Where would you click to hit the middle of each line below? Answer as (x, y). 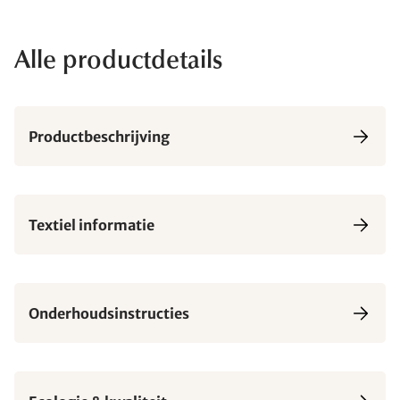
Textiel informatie (92, 225)
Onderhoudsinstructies (109, 313)
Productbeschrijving (99, 136)
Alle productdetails (118, 62)
